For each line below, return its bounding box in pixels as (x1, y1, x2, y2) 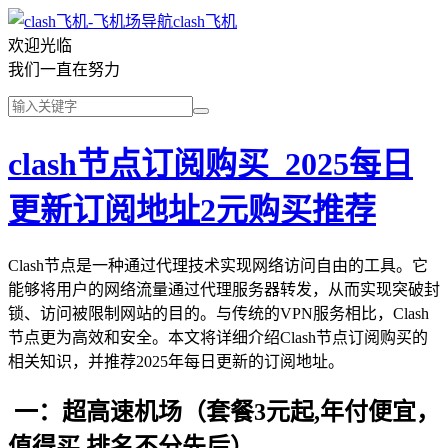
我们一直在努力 (8, 61, 120, 78)
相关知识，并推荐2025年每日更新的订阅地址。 (8, 352, 344, 370)
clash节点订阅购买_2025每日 (8, 146, 413, 183)
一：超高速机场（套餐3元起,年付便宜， (8, 398, 440, 425)
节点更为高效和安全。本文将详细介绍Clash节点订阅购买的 (8, 328, 428, 346)
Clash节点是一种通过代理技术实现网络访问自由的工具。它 (8, 256, 428, 274)
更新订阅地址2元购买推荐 (8, 192, 376, 229)
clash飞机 (173, 13, 237, 30)
